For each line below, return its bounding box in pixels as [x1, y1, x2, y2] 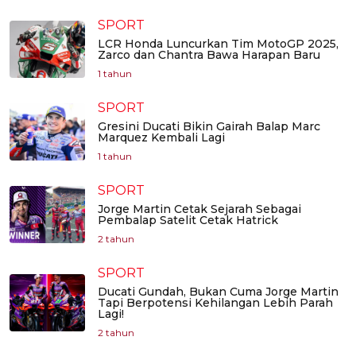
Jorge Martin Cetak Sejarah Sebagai [98, 202, 301, 217]
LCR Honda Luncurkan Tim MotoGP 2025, [98, 37, 339, 52]
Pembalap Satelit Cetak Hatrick [98, 213, 278, 228]
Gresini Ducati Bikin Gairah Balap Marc [98, 119, 320, 134]
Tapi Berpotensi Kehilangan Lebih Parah [98, 296, 333, 311]
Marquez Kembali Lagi [98, 130, 225, 145]
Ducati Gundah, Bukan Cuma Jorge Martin [98, 284, 339, 300]
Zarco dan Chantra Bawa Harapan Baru [98, 48, 320, 63]
